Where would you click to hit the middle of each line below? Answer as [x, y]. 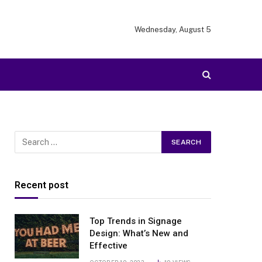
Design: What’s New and [139, 233]
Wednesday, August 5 [173, 29]
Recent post [42, 185]
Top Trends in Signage [136, 221]
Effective [108, 246]
